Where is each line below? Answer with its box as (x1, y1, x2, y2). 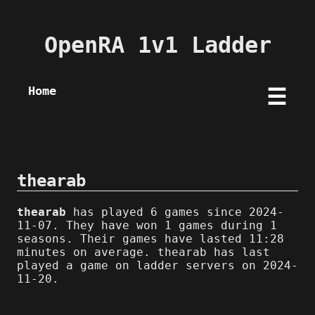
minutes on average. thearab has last (17, 245, 270, 259)
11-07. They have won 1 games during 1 (17, 218, 277, 232)
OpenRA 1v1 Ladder (44, 32, 271, 59)
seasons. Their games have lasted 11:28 (17, 231, 284, 245)
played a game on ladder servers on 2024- (17, 258, 298, 272)
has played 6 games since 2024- (66, 205, 284, 219)
